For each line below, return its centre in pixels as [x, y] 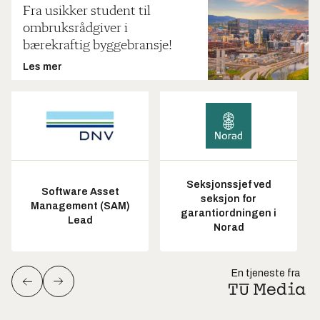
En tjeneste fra [266, 273]
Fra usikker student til [87, 11]
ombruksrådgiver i [75, 29]
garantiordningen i [229, 213]
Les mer [42, 67]
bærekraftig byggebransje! [97, 46]
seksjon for [229, 199]
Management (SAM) [80, 206]
